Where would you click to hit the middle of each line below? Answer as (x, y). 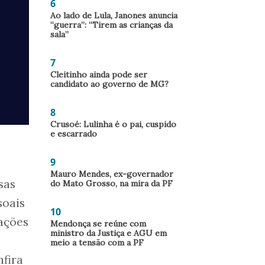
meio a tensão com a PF (97, 243)
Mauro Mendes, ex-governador (112, 174)
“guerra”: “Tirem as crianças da (112, 25)
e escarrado (74, 134)
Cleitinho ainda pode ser (99, 75)
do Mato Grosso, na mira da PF (112, 183)
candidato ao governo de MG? (109, 84)
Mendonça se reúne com (98, 224)
